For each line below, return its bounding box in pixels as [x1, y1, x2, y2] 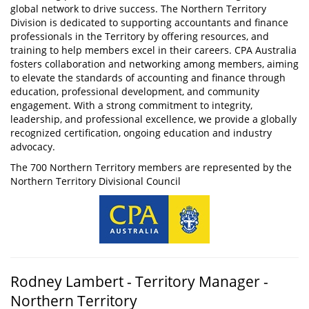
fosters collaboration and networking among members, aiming [10, 57, 299, 71]
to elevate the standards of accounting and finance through [10, 71, 286, 85]
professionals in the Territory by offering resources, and [10, 30, 269, 43]
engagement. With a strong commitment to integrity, [10, 99, 252, 112]
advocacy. [10, 140, 55, 154]
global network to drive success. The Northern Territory [10, 2, 266, 16]
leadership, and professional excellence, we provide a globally [10, 112, 297, 126]
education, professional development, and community [10, 85, 259, 99]
